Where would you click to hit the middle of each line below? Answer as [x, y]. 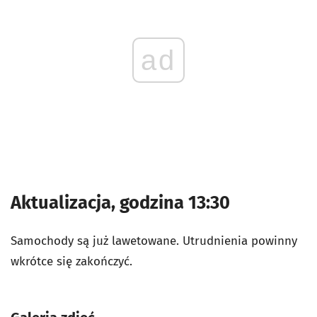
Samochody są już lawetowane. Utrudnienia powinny [154, 241]
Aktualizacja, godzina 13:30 [120, 203]
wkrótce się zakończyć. [71, 261]
